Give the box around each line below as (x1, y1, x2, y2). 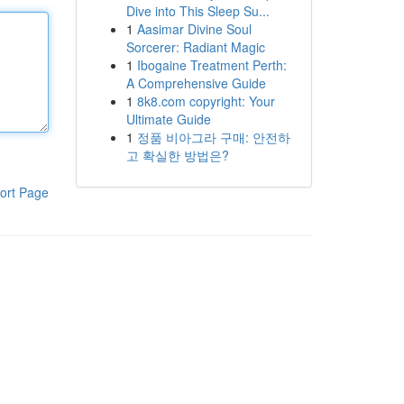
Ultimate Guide (125, 110, 211, 128)
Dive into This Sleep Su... (125, 2, 270, 20)
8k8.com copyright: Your (136, 92, 275, 110)
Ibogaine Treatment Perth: (136, 56, 287, 74)
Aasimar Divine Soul (136, 20, 252, 38)
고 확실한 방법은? (125, 146, 229, 164)
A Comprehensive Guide (125, 74, 266, 92)
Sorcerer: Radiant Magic (125, 38, 265, 56)
